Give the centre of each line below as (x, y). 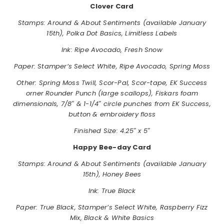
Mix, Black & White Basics (112, 217)
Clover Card (112, 6)
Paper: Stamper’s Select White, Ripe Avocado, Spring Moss (112, 66)
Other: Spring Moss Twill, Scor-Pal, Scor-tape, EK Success (112, 82)
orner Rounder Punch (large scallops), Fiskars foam (112, 93)
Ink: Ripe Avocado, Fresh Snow (112, 49)
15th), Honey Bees (112, 174)
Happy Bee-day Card (112, 147)
